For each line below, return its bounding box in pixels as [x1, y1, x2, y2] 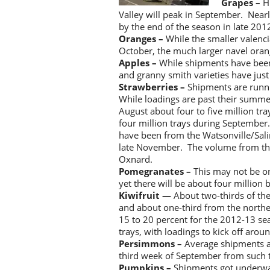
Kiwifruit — [119, 189, 174, 202]
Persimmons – [119, 237, 184, 250]
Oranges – [119, 33, 166, 45]
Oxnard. [119, 153, 152, 166]
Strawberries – [119, 81, 187, 93]
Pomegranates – [119, 165, 193, 178]
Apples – [119, 57, 159, 69]
